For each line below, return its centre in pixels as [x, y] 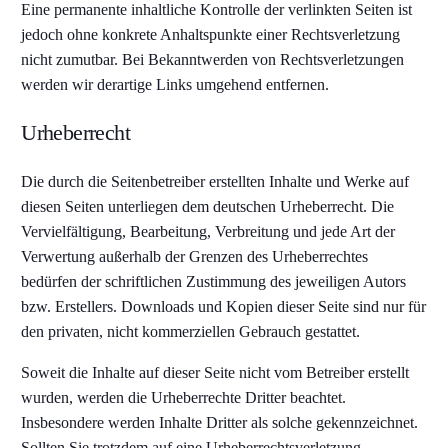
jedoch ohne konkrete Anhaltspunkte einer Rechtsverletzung [211, 34]
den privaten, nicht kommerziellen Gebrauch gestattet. [191, 331]
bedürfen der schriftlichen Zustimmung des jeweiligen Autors [214, 281]
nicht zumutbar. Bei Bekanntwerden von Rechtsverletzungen [213, 59]
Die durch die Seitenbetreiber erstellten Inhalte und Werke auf [215, 181]
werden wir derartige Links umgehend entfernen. [175, 84]
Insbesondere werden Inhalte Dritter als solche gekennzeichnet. [220, 422]
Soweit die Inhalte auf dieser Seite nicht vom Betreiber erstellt [215, 372]
